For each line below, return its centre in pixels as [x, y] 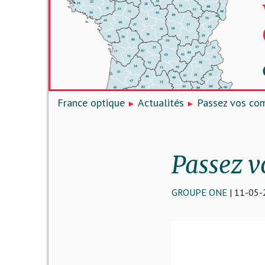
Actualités [161, 103]
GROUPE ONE [199, 192]
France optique [91, 103]
